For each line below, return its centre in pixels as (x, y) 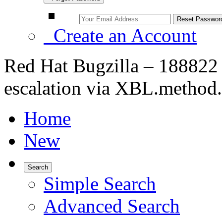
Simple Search (100, 184)
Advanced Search (112, 206)
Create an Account (120, 35)
